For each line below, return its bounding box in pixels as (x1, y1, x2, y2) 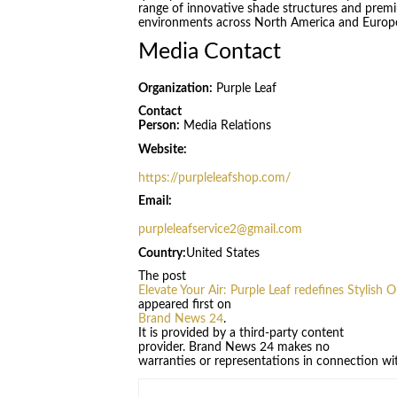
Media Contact (137, 41, 281, 64)
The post (137, 270, 186, 284)
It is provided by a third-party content (137, 327, 344, 340)
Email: (137, 195, 172, 208)
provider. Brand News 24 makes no (137, 341, 330, 354)
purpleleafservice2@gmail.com (137, 223, 302, 237)
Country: (137, 246, 186, 260)
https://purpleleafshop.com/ (137, 171, 291, 184)
